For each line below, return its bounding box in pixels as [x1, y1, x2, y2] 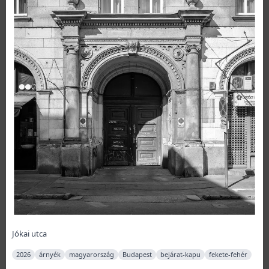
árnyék [39, 250, 61, 259]
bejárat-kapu [160, 250, 201, 259]
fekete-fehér [209, 250, 247, 259]
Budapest [122, 250, 152, 259]
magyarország [69, 250, 114, 259]
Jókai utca [12, 228, 47, 240]
